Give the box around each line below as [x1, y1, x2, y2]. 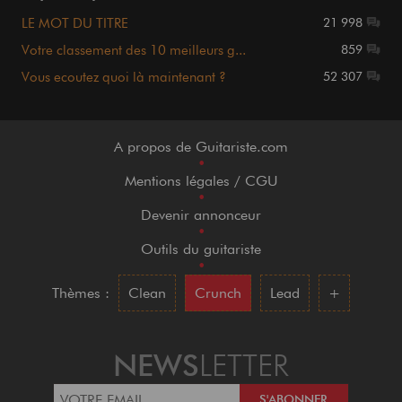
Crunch [195, 284, 241, 302]
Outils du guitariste [141, 240, 261, 258]
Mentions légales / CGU [124, 172, 278, 190]
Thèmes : [52, 284, 109, 302]
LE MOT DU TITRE [22, 15, 128, 32]
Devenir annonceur [141, 206, 261, 224]
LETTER [199, 346, 289, 384]
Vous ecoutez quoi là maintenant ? [22, 69, 226, 86]
